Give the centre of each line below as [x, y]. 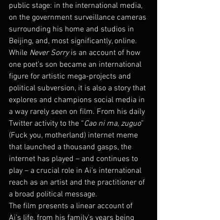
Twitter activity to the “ [46, 124]
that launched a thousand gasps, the [71, 147]
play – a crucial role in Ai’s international [76, 171]
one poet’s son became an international [76, 65]
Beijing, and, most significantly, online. [74, 41]
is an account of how [106, 53]
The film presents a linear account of [72, 206]
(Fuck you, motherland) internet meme [74, 135]
